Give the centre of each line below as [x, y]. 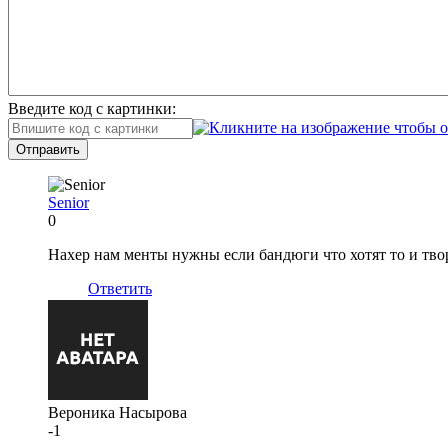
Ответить [120, 288]
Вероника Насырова [117, 412]
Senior [68, 202]
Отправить [48, 149]
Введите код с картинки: [92, 108]
